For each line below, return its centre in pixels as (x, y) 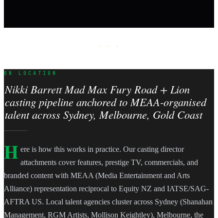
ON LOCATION (31, 73)
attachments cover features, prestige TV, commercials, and (109, 163)
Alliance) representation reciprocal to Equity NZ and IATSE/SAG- (106, 189)
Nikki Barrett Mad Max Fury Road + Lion (97, 89)
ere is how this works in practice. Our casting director (102, 149)
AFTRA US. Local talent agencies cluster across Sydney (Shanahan (108, 202)
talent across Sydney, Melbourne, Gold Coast (103, 115)
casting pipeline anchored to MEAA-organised (105, 102)
